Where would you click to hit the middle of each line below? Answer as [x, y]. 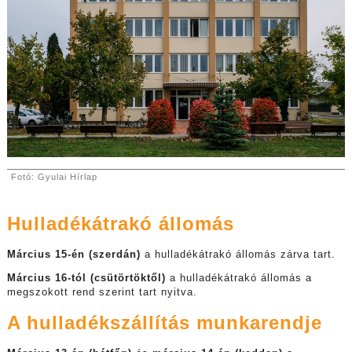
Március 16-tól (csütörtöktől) [86, 279]
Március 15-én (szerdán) [73, 254]
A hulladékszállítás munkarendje [164, 322]
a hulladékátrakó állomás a [238, 279]
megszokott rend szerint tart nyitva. [102, 293]
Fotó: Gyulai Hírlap [55, 176]
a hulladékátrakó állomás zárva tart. [238, 254]
